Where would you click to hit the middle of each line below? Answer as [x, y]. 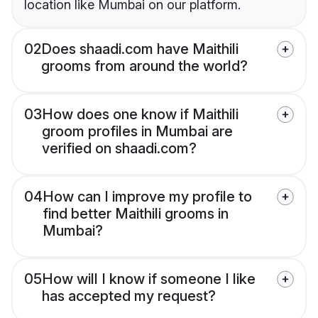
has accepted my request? [129, 296]
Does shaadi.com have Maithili [140, 49]
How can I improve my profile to [147, 197]
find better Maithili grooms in [136, 214]
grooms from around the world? [144, 66]
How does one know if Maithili [140, 115]
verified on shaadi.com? [119, 149]
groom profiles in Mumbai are [137, 132]
